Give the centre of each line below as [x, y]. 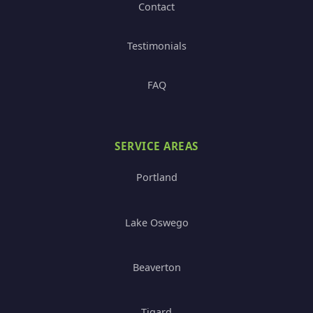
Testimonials [156, 46]
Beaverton [156, 267]
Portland [156, 177]
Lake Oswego [156, 222]
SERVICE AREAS [156, 146]
